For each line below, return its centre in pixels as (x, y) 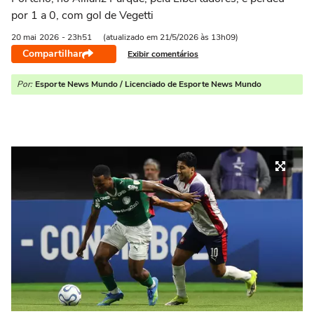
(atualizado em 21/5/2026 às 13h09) (171, 37)
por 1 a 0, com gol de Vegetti (82, 15)
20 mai (24, 37)
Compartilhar (52, 54)
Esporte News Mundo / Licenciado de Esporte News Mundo (148, 84)
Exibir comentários (163, 54)
